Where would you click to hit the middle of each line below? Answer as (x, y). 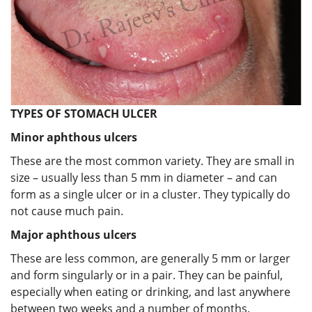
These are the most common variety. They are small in (153, 161)
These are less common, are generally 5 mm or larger (150, 258)
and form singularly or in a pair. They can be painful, (147, 275)
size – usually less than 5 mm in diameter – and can (144, 177)
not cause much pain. (67, 211)
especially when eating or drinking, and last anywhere (150, 291)
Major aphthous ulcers (73, 234)
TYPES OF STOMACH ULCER (84, 113)
